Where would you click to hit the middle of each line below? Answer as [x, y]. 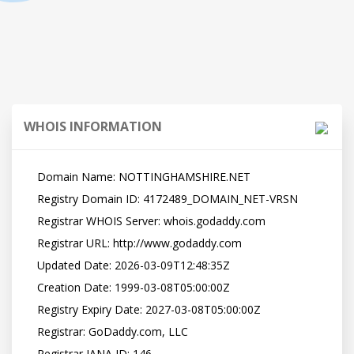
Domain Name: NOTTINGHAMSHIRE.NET [32, 177]
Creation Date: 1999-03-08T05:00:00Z [32, 287]
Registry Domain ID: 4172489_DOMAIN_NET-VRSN [32, 199]
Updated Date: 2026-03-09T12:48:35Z [32, 265]
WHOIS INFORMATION [93, 126]
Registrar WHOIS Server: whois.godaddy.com [32, 221]
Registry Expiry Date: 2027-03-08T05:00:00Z [32, 309]
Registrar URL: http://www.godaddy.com [32, 243]
